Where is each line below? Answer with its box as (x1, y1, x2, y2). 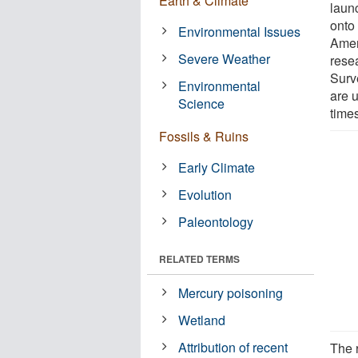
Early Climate (178, 157, 256, 177)
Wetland (178, 310, 226, 329)
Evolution (178, 185, 233, 204)
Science (178, 93, 225, 113)
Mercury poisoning (178, 283, 284, 302)
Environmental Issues (178, 22, 301, 41)
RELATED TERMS (159, 251, 240, 266)
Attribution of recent (178, 337, 288, 356)
